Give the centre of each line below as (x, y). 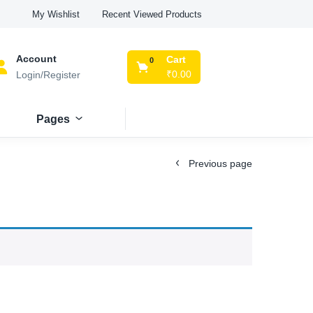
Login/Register (48, 74)
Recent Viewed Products (152, 14)
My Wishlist (56, 14)
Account (36, 58)
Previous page (220, 164)
